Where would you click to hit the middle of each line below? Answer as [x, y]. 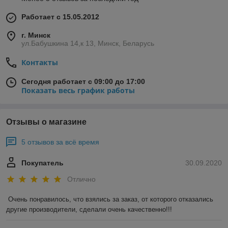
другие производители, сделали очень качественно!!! [89, 209]
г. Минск [36, 35]
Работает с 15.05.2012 [60, 17]
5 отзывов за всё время [60, 142]
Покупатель [42, 163]
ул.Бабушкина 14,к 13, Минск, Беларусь [88, 44]
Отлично [81, 179]
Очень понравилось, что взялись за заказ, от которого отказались [111, 199]
